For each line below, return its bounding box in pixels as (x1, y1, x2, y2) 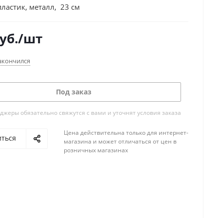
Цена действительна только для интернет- (64, 128, 188, 137)
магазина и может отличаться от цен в (64, 137, 177, 145)
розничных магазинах (64, 146, 128, 154)
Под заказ (56, 87, 91, 96)
